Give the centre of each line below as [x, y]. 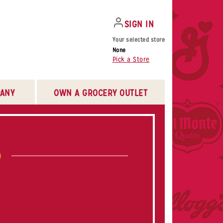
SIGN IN [139, 24]
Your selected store [138, 40]
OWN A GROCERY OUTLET [101, 93]
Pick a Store [131, 59]
